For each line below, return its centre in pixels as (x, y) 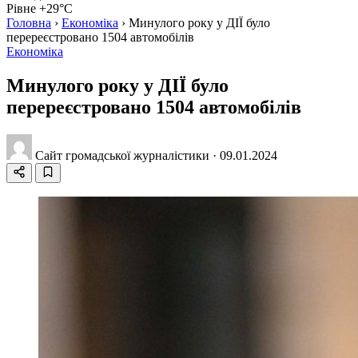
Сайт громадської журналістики (122, 155)
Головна (29, 23)
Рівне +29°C (40, 8)
